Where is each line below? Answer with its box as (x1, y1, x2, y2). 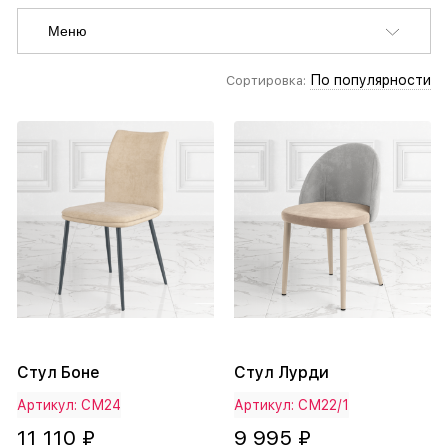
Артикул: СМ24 (17, 397, 121, 414)
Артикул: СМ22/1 (234, 397, 349, 414)
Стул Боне (17, 363, 100, 383)
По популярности (310, 72, 431, 89)
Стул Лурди (234, 363, 329, 383)
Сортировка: (226, 73, 306, 89)
